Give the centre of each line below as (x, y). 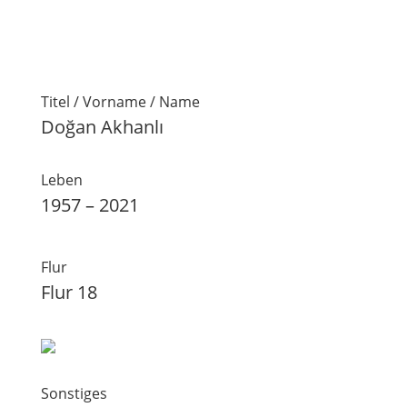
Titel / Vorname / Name (120, 102)
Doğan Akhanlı (102, 127)
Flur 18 (69, 292)
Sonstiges (74, 393)
